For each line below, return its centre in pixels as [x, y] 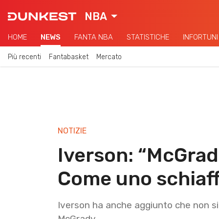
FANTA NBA [94, 37]
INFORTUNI [200, 37]
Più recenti [24, 57]
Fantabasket [69, 57]
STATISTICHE [148, 37]
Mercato [109, 57]
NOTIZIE [72, 131]
